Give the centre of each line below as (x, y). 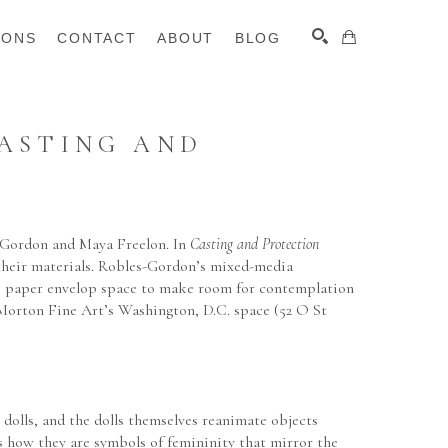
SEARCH (315, 168)
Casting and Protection (254, 244)
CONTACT (97, 38)
